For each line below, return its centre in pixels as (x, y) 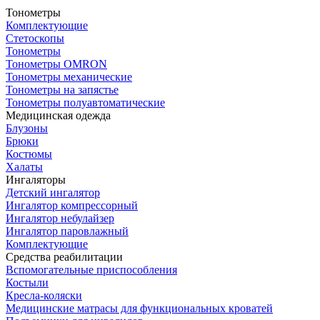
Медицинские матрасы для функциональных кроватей (139, 308)
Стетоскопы (35, 38)
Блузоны (27, 128)
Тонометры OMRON (56, 64)
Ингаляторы (36, 179)
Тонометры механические (69, 76)
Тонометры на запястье (62, 89)
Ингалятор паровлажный (67, 231)
